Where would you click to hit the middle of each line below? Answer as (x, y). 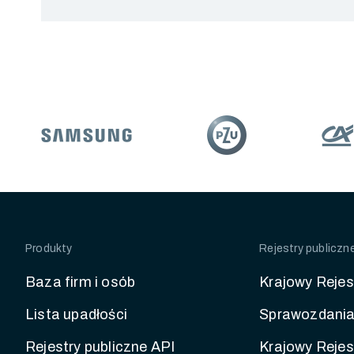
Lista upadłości (76, 314)
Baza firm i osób (81, 282)
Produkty (49, 249)
